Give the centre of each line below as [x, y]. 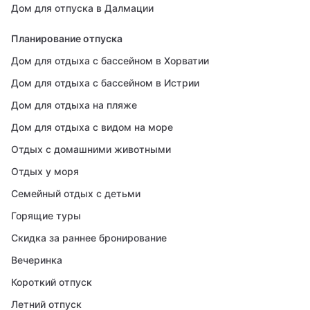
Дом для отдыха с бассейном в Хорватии [110, 61]
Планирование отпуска [67, 38]
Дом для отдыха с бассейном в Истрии [105, 83]
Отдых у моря [45, 171]
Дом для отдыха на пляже [74, 105]
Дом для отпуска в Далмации [82, 8]
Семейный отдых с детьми [76, 193]
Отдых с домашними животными [91, 149]
